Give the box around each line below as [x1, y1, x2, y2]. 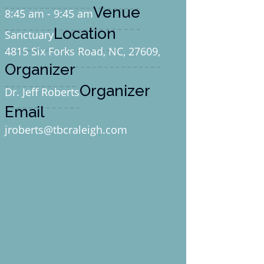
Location [53, 25, 116, 43]
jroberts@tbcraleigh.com [4, 123, 127, 137]
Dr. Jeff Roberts [4, 85, 80, 100]
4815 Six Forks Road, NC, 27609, [4, 44, 160, 59]
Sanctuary [4, 28, 54, 42]
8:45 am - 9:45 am [4, 6, 93, 21]
